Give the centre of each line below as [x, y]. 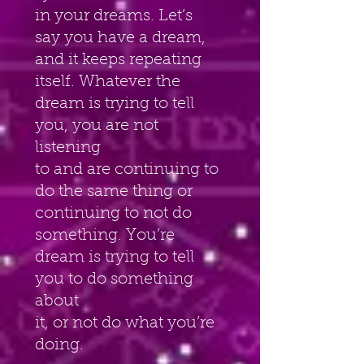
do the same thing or [116, 191]
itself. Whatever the [110, 82]
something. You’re [107, 235]
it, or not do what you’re [127, 323]
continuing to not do [113, 213]
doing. [59, 345]
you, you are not [99, 126]
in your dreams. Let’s [116, 16]
